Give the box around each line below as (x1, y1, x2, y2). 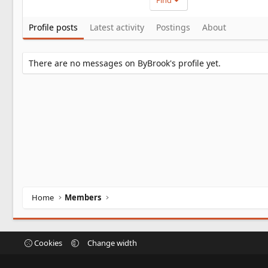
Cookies (32, 237, 62, 248)
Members (65, 191, 102, 203)
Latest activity (90, 22, 144, 33)
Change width (87, 237, 137, 248)
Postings (156, 22, 190, 33)
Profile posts (29, 22, 78, 33)
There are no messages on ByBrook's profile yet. (29, 57, 221, 69)
